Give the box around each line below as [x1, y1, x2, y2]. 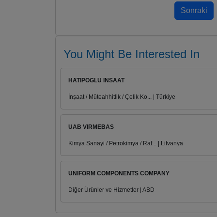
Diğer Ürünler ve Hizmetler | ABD [68, 186, 155, 194]
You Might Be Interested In [63, 47, 200, 61]
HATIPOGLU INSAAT [68, 77, 124, 84]
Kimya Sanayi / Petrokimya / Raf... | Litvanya [68, 140, 183, 147]
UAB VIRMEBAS [68, 124, 114, 131]
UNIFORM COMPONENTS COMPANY [68, 170, 170, 177]
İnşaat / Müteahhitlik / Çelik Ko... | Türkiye [68, 93, 175, 101]
